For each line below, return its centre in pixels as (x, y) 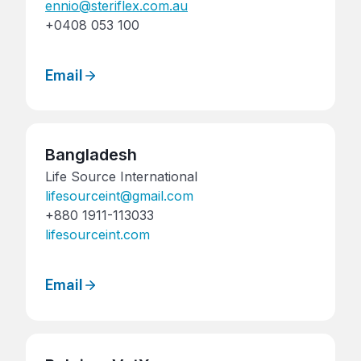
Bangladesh (91, 155)
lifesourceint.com (98, 235)
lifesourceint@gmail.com (119, 196)
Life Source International (121, 177)
